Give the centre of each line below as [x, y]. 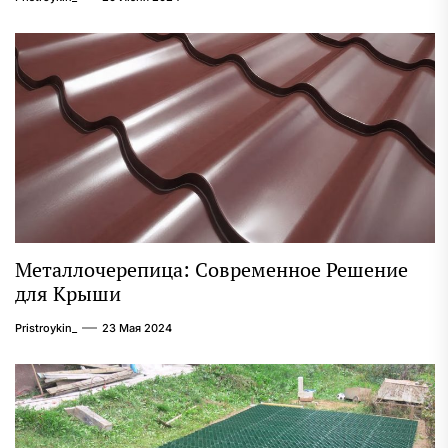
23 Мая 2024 [137, 328]
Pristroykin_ [46, 328]
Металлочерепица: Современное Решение [211, 270]
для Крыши [68, 294]
